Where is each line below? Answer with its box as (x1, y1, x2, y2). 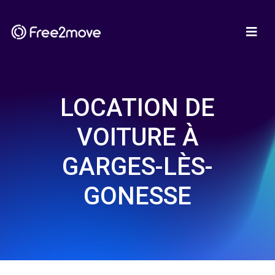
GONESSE (83, 182, 192, 211)
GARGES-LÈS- (62, 152, 213, 181)
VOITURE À (76, 123, 199, 152)
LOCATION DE (60, 93, 215, 122)
